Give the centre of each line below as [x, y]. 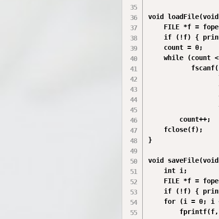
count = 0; [176, 47]
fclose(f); [176, 130]
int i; [168, 171]
